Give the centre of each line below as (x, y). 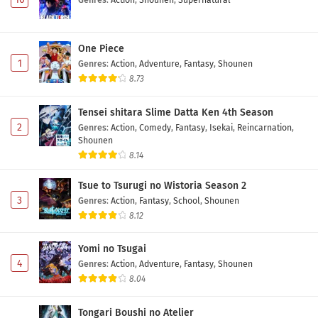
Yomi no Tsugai (112, 249)
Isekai (221, 127)
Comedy (155, 127)
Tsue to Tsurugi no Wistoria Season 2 (162, 185)
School (187, 200)
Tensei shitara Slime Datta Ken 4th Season (176, 112)
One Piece (101, 48)
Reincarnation (264, 127)
